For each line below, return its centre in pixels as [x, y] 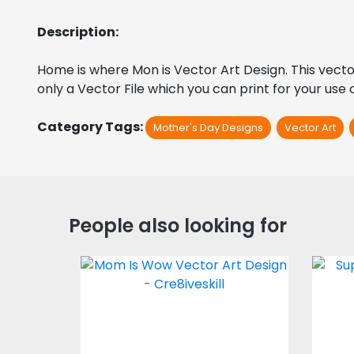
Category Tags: [91, 126]
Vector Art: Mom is [184, 278]
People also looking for [178, 225]
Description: [78, 32]
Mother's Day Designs [208, 127]
